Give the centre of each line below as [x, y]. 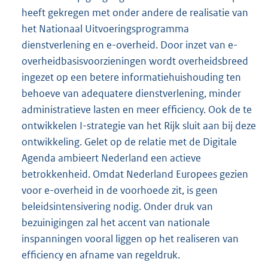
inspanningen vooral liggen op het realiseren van [130, 239]
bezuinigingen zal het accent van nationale [116, 223]
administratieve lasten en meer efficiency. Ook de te [137, 110]
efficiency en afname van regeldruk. [101, 255]
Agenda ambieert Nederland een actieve [111, 158]
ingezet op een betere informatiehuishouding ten [131, 77]
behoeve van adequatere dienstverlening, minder [131, 94]
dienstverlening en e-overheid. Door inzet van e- [130, 45]
